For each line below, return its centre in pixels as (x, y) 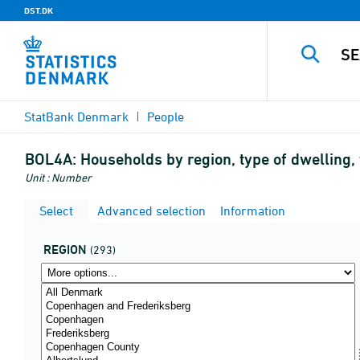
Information (251, 211)
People (166, 117)
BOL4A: (51, 159)
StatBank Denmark (76, 117)
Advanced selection (150, 211)
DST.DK (39, 10)
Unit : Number (58, 177)
